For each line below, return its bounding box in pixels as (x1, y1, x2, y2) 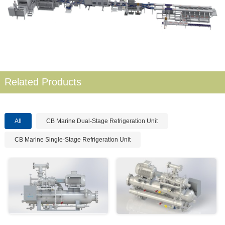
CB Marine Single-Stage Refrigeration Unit (14, 136, 131, 143)
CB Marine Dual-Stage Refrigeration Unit (46, 117, 158, 125)
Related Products (4, 76, 81, 87)
